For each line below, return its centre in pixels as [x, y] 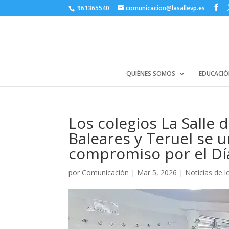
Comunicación [106, 173]
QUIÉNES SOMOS [151, 73]
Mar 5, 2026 [157, 173]
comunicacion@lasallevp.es [166, 8]
